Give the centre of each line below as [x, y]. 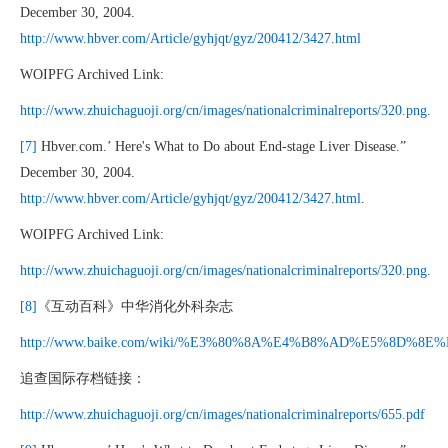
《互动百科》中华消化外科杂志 [135, 306]
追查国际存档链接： [83, 378]
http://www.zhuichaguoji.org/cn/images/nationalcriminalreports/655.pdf [222, 414]
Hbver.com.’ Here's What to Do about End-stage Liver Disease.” [221, 146]
